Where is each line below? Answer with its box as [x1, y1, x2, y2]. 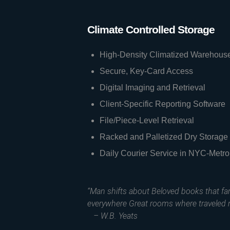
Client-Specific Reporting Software [99, 100, 225, 108]
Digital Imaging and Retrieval [99, 83, 205, 92]
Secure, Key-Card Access [99, 67, 193, 75]
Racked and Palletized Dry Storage [99, 132, 228, 141]
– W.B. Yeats [87, 211, 138, 221]
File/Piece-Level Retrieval [99, 116, 194, 125]
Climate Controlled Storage [87, 24, 215, 35]
